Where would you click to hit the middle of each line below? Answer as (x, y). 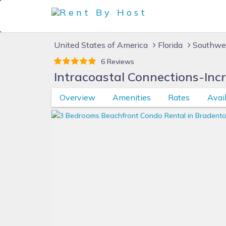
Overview (77, 97)
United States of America (101, 45)
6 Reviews (118, 62)
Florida (170, 45)
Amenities (131, 97)
